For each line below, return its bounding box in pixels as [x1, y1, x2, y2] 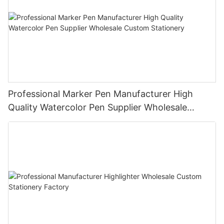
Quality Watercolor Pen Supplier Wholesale [8, 101, 187, 112]
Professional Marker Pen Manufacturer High [8, 88, 193, 99]
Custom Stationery [8, 115, 87, 126]
